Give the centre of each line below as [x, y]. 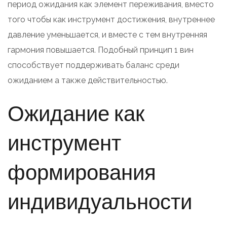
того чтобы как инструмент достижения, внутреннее [111, 19]
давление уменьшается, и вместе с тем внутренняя [107, 34]
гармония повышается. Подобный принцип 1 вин [101, 50]
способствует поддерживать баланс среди [93, 65]
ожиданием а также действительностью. [88, 80]
